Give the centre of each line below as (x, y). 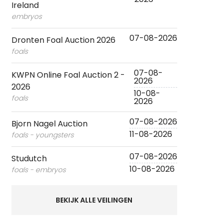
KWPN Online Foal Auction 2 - (68, 75)
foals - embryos (38, 170)
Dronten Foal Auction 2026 (63, 40)
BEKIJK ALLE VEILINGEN (94, 200)
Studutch (29, 159)
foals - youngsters (42, 135)
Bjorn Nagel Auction (49, 124)
